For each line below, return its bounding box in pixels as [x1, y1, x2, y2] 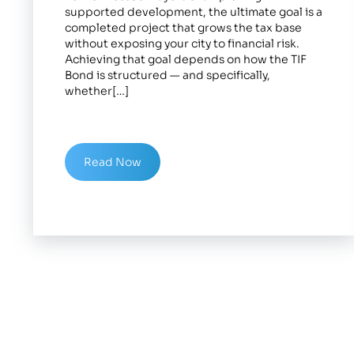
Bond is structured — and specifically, [65, 68, 270, 83]
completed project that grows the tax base [65, 21, 302, 36]
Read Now [84, 155, 141, 170]
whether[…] [65, 84, 129, 99]
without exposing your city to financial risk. [65, 36, 299, 51]
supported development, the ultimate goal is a [65, 5, 322, 20]
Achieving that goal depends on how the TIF [65, 52, 307, 67]
